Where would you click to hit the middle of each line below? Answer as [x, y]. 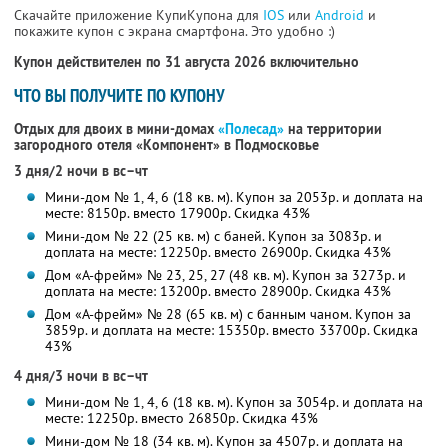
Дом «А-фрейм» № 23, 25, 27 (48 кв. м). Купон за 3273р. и [225, 275]
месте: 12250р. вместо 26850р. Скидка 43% [181, 418]
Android [341, 15]
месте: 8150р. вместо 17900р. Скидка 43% [177, 213]
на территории [333, 129]
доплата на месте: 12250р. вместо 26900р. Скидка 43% [217, 252]
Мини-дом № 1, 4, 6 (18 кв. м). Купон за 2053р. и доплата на [233, 197]
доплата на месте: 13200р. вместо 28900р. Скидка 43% [217, 291]
